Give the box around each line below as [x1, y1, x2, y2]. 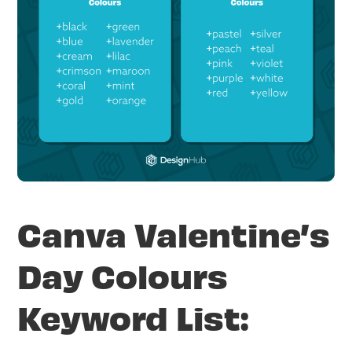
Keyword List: [17, 295, 250, 339]
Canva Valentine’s [17, 212, 331, 255]
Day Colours [17, 254, 229, 297]
